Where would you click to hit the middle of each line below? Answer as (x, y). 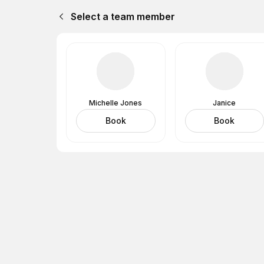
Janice (225, 103)
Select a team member (123, 16)
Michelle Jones (116, 103)
